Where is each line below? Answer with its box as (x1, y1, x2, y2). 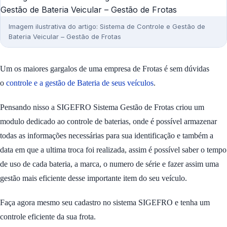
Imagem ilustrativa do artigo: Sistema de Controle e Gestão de (9, 22, 205, 31)
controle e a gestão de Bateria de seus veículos (6, 78, 154, 87)
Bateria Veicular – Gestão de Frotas (9, 32, 121, 41)
